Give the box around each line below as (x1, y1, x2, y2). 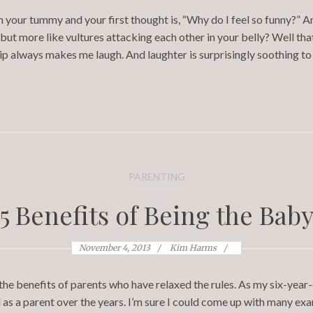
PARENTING (128, 170, 185, 182)
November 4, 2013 (79, 242, 150, 253)
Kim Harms (170, 242, 217, 253)
